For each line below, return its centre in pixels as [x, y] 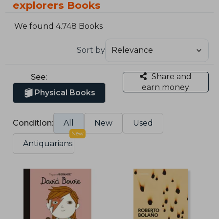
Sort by [91, 50]
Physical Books [65, 92]
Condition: [33, 123]
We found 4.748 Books [59, 26]
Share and [171, 76]
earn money [166, 87]
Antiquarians [48, 143]
